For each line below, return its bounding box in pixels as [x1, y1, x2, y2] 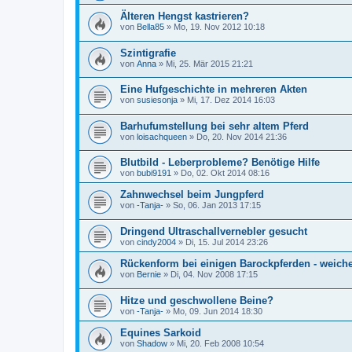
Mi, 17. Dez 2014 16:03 [187, 95, 275, 105]
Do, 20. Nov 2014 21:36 [196, 131, 287, 141]
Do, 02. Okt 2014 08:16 [181, 168, 269, 178]
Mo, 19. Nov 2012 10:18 [174, 21, 265, 31]
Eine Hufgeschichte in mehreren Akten [120, 83, 307, 96]
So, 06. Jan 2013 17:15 [173, 200, 261, 211]
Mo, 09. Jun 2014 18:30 [173, 306, 262, 316]
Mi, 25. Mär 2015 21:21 [166, 58, 253, 68]
